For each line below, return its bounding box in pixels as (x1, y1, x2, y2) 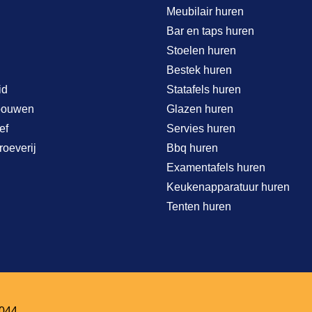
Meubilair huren (166, 5, 244, 17)
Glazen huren (166, 102, 233, 115)
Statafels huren (166, 83, 241, 95)
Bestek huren (166, 63, 232, 76)
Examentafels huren (166, 161, 265, 173)
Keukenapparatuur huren (166, 180, 290, 193)
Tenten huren (166, 200, 231, 212)
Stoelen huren (166, 44, 236, 56)
